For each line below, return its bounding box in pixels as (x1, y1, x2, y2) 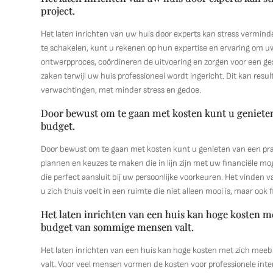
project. (41, 4, 76, 17)
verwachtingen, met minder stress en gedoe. (41, 85, 202, 95)
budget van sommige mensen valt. (41, 220, 194, 233)
